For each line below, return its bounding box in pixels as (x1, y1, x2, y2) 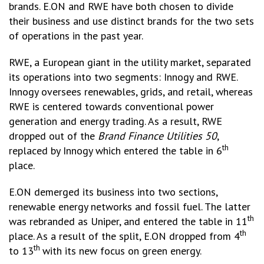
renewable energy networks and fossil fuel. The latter (9, 200, 250, 213)
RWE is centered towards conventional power (9, 100, 214, 113)
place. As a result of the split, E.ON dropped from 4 (9, 229, 240, 243)
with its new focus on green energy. (42, 244, 202, 258)
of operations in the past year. (9, 29, 143, 42)
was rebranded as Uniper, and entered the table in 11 (9, 214, 247, 228)
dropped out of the (9, 129, 98, 143)
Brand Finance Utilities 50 (98, 129, 217, 143)
